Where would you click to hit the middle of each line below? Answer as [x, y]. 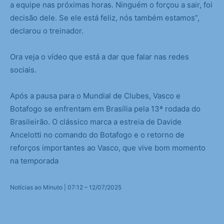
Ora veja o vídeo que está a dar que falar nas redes [99, 57]
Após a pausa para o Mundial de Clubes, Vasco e [95, 96]
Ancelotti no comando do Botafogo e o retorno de [97, 135]
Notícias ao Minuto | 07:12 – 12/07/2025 [66, 187]
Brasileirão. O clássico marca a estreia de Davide [96, 122]
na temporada [34, 161]
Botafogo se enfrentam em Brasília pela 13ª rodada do [105, 109]
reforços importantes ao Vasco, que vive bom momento [108, 148]
